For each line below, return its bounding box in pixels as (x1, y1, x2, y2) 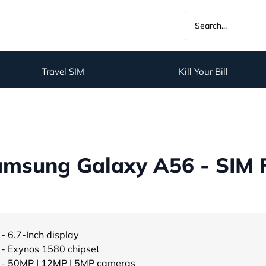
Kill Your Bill (179, 65, 228, 77)
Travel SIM (41, 65, 84, 77)
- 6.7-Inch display (1, 229, 79, 240)
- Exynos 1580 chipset (1, 243, 100, 255)
